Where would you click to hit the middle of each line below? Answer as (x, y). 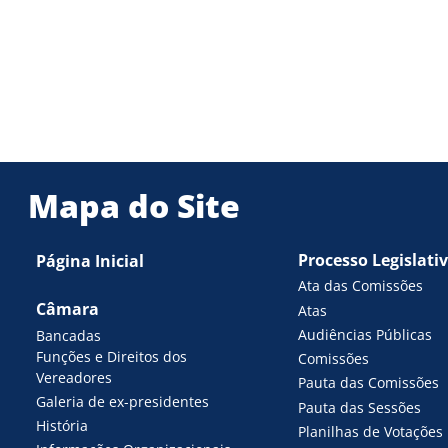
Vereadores (74, 377)
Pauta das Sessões (359, 407)
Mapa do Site (134, 205)
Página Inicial (90, 261)
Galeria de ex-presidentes (123, 401)
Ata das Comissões (360, 286)
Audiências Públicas (364, 334)
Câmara (68, 309)
